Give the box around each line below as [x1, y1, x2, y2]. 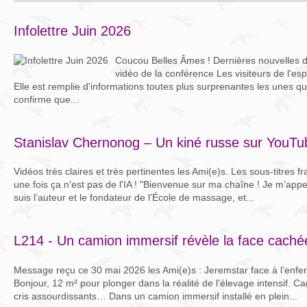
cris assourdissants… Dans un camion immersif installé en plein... [14, 290, 297, 302]
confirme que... [14, 93, 79, 105]
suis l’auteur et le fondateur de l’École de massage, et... [14, 192, 254, 204]
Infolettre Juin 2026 [14, 23, 131, 38]
